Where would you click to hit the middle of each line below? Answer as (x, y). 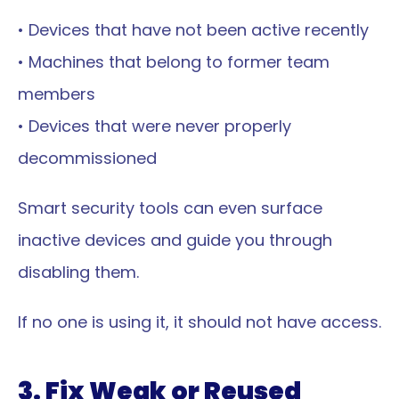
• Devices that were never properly (155, 126)
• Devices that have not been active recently (193, 30)
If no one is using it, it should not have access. (199, 322)
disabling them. (78, 272)
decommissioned (87, 158)
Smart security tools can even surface (170, 208)
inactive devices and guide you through (175, 240)
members (57, 94)
